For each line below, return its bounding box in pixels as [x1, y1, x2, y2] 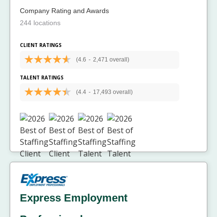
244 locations [20, 19, 61, 27]
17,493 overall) [93, 89, 133, 96]
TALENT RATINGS [20, 74, 63, 81]
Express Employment [20, 191, 127, 204]
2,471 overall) [93, 56, 129, 63]
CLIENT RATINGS [20, 42, 62, 49]
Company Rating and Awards [20, 7, 109, 15]
